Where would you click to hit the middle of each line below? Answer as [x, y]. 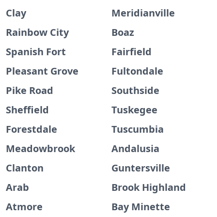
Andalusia [135, 148]
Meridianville [143, 13]
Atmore [24, 207]
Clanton [25, 168]
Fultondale [137, 71]
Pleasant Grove [42, 71]
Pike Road [30, 90]
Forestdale [31, 129]
